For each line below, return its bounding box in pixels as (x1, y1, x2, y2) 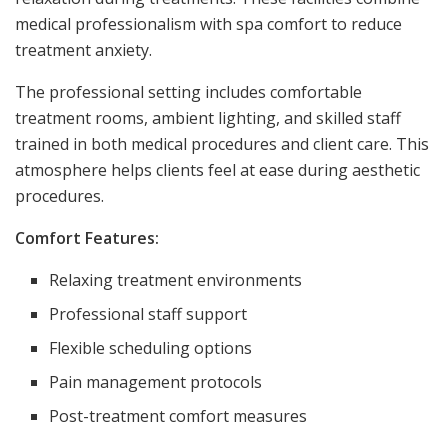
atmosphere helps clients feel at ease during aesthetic (15, 158, 420, 181)
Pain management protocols (49, 370, 263, 393)
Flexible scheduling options (49, 336, 253, 359)
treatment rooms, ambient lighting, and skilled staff (15, 106, 401, 129)
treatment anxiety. (15, 38, 152, 61)
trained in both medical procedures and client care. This (15, 132, 429, 155)
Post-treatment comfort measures (49, 404, 308, 427)
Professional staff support (49, 302, 248, 325)
